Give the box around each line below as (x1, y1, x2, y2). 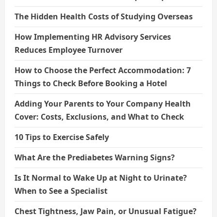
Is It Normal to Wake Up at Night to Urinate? (15, 172, 187, 183)
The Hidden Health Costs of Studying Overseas (15, 11, 193, 22)
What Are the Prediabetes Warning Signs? (15, 152, 175, 163)
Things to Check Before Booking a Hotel (15, 77, 167, 89)
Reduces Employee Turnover (15, 44, 123, 55)
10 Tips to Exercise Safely (15, 131, 109, 142)
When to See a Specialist (15, 185, 108, 196)
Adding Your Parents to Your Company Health (15, 98, 191, 109)
